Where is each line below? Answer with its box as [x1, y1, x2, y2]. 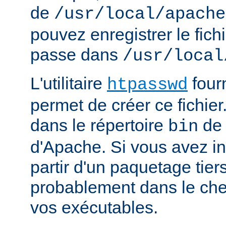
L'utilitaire [30, 73, 107, 93]
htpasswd [107, 75, 188, 94]
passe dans [30, 44, 123, 64]
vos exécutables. [30, 197, 158, 217]
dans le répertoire [30, 115, 168, 135]
